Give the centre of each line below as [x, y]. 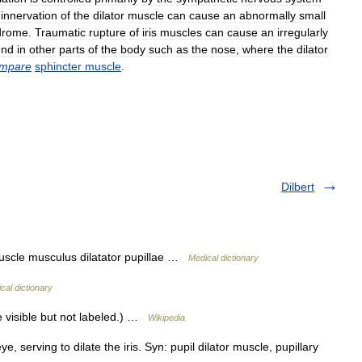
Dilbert [298, 187]
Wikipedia [166, 318]
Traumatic [60, 32]
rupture [107, 32]
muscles [181, 32]
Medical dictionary [223, 258]
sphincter [58, 66]
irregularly [303, 32]
